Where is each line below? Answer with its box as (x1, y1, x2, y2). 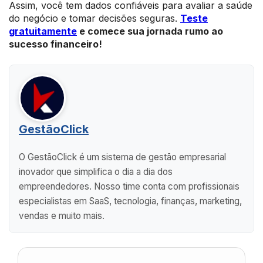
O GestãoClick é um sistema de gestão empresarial (19, 151, 226, 163)
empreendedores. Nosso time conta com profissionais (19, 181, 240, 192)
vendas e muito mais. (19, 210, 104, 221)
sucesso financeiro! (9, 38, 102, 50)
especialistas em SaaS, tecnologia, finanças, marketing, (19, 195, 242, 207)
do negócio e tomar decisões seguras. (9, 12, 180, 24)
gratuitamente (9, 25, 77, 37)
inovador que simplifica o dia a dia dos (19, 166, 173, 177)
